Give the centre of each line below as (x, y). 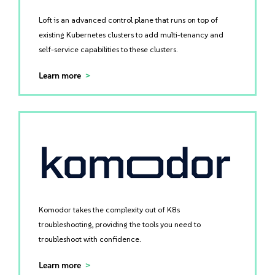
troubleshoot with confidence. (90, 239)
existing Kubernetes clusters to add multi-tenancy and (131, 35)
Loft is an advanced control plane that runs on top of (128, 20)
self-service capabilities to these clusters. (108, 49)
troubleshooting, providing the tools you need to (120, 224)
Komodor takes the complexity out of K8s (109, 210)
